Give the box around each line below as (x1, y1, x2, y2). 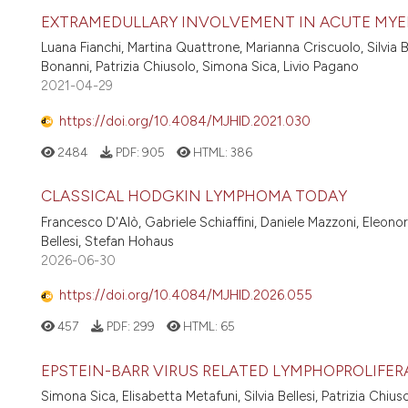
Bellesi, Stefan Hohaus (41, 232, 174, 250)
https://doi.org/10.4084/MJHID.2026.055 (59, 287, 312, 304)
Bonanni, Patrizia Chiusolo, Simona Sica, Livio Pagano (41, 58, 359, 76)
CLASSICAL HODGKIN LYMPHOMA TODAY (41, 187, 347, 206)
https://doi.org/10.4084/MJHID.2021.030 (59, 112, 311, 129)
